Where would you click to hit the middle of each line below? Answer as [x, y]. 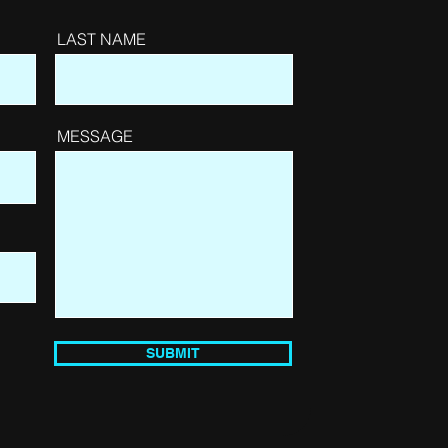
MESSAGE [94, 136]
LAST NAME [101, 39]
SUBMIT [172, 353]
